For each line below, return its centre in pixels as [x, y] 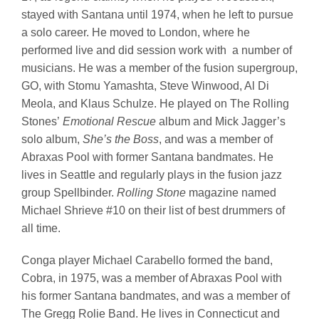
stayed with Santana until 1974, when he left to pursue [157, 14]
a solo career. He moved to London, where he [136, 32]
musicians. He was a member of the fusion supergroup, [159, 68]
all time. [41, 228]
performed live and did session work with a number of [157, 50]
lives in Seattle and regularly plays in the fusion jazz [152, 174]
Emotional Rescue [111, 121]
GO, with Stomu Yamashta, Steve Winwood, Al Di [145, 85]
